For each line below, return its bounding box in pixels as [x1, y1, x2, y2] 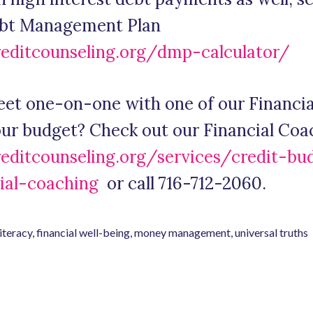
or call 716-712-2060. [99, 173, 266, 195]
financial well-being [36, 225, 130, 239]
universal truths [235, 225, 308, 239]
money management [134, 225, 231, 239]
